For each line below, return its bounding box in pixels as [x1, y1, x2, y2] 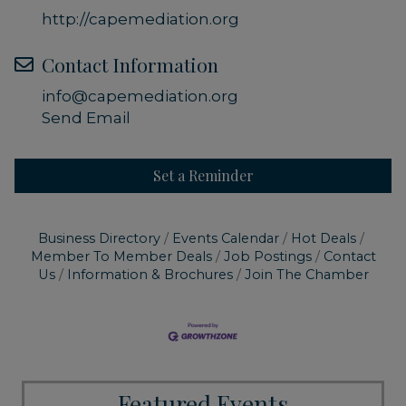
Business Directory [38, 230, 160, 247]
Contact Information [42, 52, 218, 78]
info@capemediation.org [42, 87, 238, 106]
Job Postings [223, 248, 312, 266]
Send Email [42, 109, 130, 128]
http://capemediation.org [42, 10, 239, 29]
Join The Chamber [244, 266, 369, 284]
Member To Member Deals [30, 248, 212, 266]
